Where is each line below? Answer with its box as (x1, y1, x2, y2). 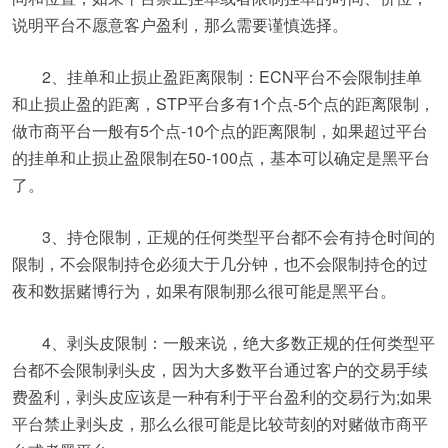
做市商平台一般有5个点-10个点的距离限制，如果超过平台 (12, 119, 428, 142)
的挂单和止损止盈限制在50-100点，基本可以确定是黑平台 (12, 146, 430, 169)
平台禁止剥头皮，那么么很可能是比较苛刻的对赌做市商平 (12, 412, 428, 435)
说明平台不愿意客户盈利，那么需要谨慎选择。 (12, 13, 348, 36)
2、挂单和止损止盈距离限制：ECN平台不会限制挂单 (42, 65, 422, 88)
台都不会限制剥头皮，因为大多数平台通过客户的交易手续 (12, 358, 428, 381)
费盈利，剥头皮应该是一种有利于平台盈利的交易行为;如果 (12, 385, 432, 408)
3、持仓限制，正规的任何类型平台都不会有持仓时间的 (42, 225, 435, 248)
